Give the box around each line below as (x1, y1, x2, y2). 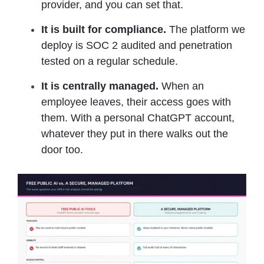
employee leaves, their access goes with (41, 95, 231, 108)
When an (159, 80, 204, 92)
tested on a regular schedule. (41, 55, 178, 67)
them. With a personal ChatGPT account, (41, 111, 235, 124)
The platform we (166, 23, 245, 35)
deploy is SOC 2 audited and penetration (41, 39, 232, 51)
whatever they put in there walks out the (41, 127, 228, 140)
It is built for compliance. (41, 23, 166, 35)
